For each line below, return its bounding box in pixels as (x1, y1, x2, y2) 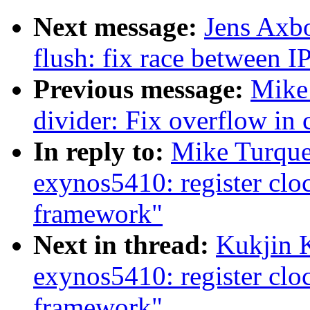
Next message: (33, 12, 204, 42)
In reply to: (33, 136, 171, 167)
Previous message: (33, 74, 250, 104)
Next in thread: (33, 230, 216, 260)
